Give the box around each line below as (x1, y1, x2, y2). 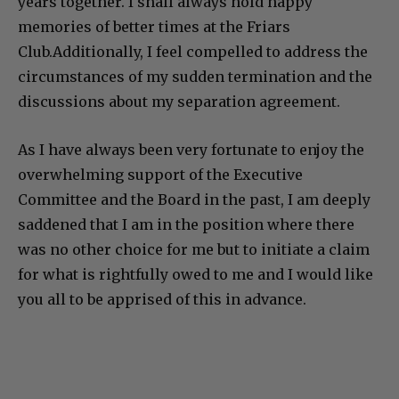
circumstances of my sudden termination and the (18, 68, 372, 86)
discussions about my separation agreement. (18, 93, 340, 111)
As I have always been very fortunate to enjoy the (18, 141, 364, 159)
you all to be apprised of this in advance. (18, 290, 306, 309)
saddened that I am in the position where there (18, 216, 354, 234)
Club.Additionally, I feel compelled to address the (18, 43, 368, 61)
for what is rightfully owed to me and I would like (18, 265, 373, 284)
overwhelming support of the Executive (18, 166, 303, 184)
